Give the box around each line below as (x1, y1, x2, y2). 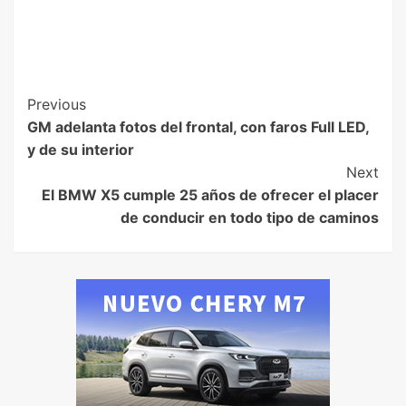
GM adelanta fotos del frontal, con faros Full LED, (27, 118, 369, 137)
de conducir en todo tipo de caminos (121, 208, 379, 227)
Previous (27, 95, 86, 114)
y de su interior (27, 140, 134, 159)
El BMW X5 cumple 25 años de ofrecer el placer (42, 186, 379, 205)
